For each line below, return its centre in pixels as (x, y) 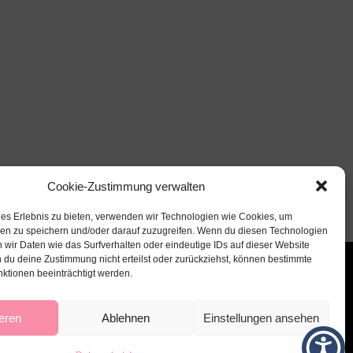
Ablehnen (126, 318)
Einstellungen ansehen (262, 318)
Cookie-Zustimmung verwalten (126, 186)
